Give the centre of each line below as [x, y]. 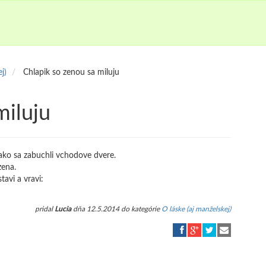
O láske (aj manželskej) [196, 209]
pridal [45, 209]
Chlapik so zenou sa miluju [71, 72]
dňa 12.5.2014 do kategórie [116, 209]
